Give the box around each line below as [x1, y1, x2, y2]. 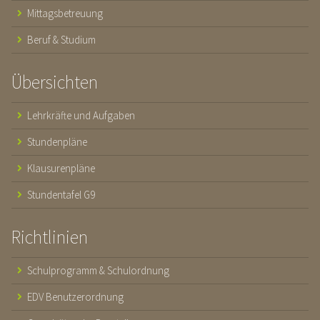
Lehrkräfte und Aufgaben [27, 108, 135, 122]
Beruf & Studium [27, 32, 96, 46]
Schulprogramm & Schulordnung [27, 263, 169, 277]
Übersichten [11, 69, 98, 94]
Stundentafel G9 [27, 187, 95, 201]
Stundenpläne [27, 134, 87, 149]
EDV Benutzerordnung [27, 289, 124, 304]
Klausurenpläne [27, 161, 95, 175]
